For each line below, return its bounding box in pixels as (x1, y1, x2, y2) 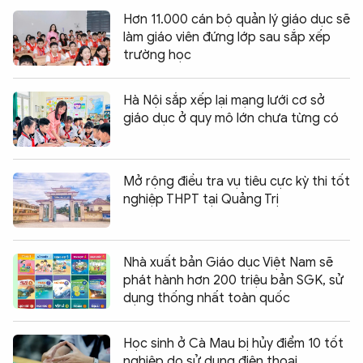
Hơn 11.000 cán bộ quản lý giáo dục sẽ (123, 11, 350, 28)
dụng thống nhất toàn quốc (123, 290, 290, 307)
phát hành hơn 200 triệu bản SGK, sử (123, 272, 344, 289)
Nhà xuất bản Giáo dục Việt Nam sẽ (123, 254, 333, 271)
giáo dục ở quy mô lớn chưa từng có (123, 110, 339, 127)
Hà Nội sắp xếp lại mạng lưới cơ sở (123, 92, 325, 109)
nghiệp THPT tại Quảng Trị (123, 191, 279, 208)
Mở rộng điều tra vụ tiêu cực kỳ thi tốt (123, 173, 350, 190)
